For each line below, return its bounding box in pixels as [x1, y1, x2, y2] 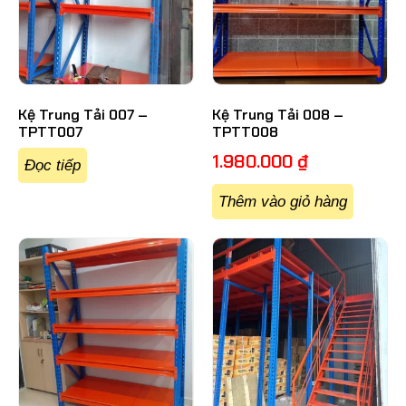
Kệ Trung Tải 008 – [212, 105, 343, 125]
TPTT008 [212, 122, 278, 142]
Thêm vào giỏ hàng [218, 193, 347, 211]
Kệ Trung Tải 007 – [18, 105, 148, 125]
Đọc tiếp [24, 157, 81, 175]
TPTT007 [18, 122, 82, 142]
